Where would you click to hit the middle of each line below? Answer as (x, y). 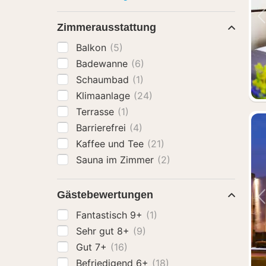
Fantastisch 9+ (111, 215)
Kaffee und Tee (111, 144)
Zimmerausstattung (107, 27)
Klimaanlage (104, 96)
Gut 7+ (93, 247)
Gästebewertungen (105, 195)
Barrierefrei (102, 128)
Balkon (93, 47)
